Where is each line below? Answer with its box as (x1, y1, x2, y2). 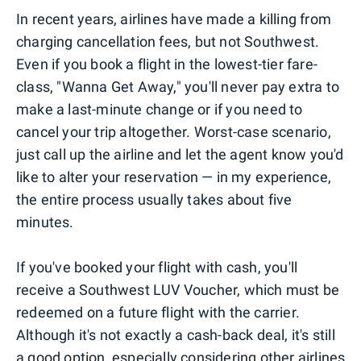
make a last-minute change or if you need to (16, 100, 303, 118)
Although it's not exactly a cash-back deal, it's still (16, 326, 335, 343)
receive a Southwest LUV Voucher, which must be (16, 280, 340, 298)
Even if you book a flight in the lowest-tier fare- (16, 55, 318, 73)
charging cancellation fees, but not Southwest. (16, 32, 320, 50)
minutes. (16, 213, 74, 230)
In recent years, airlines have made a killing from (16, 10, 332, 27)
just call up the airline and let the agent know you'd (16, 145, 344, 163)
